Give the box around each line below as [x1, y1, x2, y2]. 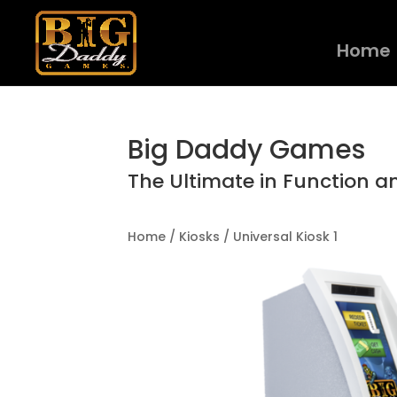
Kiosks [179, 227, 221, 245]
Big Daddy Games [128, 131, 373, 168]
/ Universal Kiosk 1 [220, 227, 339, 245]
